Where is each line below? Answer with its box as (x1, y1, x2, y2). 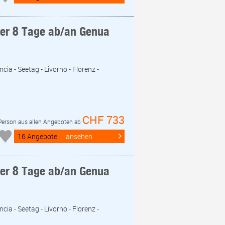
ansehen (66, 131, 92, 141)
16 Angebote (18, 131, 57, 141)
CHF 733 (82, 112, 125, 127)
